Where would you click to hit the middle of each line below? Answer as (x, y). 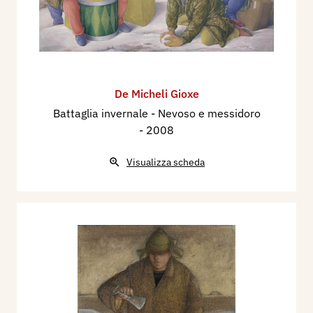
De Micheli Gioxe (156, 93)
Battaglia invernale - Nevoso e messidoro (156, 113)
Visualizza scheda (166, 162)
